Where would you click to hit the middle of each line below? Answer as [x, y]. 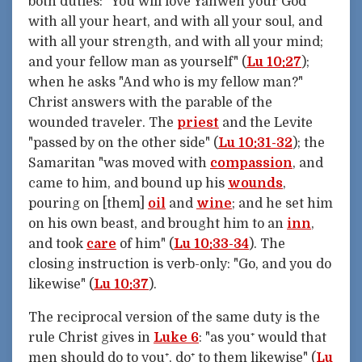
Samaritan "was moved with [119, 163]
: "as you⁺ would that [263, 337]
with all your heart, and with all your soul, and [175, 21]
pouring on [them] [88, 203]
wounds [255, 183]
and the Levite [266, 122]
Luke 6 [176, 337]
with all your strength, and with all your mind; [176, 42]
